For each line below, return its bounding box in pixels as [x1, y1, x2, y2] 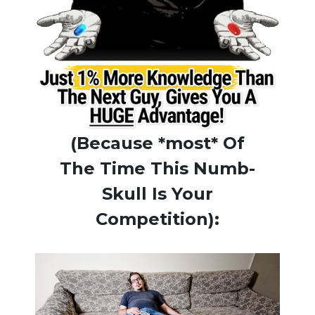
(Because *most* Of [70, 132, 245, 153]
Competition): [95, 208, 219, 229]
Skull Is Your [101, 183, 213, 204]
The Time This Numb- [59, 157, 255, 179]
